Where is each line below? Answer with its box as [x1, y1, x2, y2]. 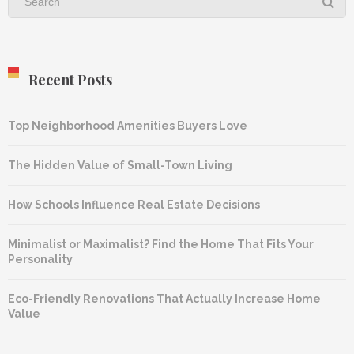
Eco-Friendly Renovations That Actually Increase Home [8, 292, 321, 306]
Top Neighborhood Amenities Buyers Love [8, 119, 247, 133]
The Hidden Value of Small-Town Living [8, 159, 232, 172]
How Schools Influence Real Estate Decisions [8, 198, 260, 212]
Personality [8, 253, 73, 266]
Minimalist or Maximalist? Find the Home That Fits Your [8, 238, 314, 251]
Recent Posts [28, 70, 112, 90]
